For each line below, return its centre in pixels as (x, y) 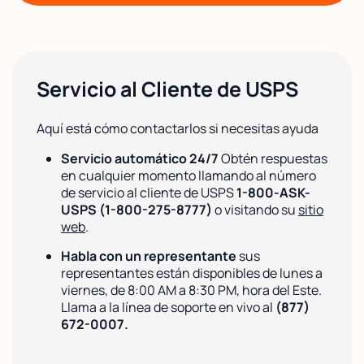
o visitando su (255, 209)
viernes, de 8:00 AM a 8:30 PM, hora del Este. (191, 290)
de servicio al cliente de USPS (149, 192)
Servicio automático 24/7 (140, 158)
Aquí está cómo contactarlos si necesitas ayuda (178, 128)
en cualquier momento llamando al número (188, 175)
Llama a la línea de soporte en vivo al (168, 307)
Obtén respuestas (273, 158)
